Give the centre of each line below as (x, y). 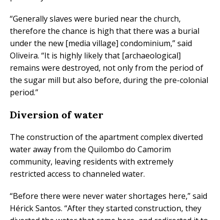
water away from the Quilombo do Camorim (90, 150)
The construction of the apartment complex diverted (106, 137)
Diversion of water (57, 115)
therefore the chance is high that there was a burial (105, 31)
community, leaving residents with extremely (92, 162)
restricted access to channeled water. (77, 174)
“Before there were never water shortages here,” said (109, 196)
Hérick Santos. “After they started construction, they (106, 208)
